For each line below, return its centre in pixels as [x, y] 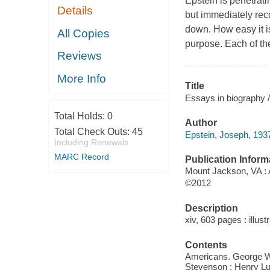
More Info [82, 78]
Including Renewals [91, 143]
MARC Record [81, 157]
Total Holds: [80, 116]
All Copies [84, 33]
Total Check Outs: [93, 132]
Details [75, 11]
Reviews [80, 56]
